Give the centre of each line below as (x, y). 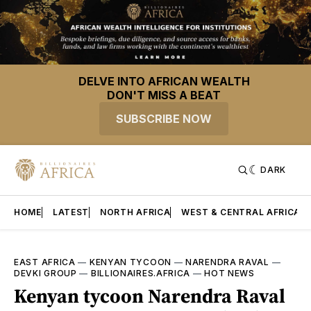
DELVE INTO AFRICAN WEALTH (164, 82)
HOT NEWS (229, 274)
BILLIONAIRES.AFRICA (141, 274)
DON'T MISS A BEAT (164, 95)
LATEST (71, 212)
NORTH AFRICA (135, 212)
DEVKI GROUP (45, 274)
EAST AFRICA (45, 262)
